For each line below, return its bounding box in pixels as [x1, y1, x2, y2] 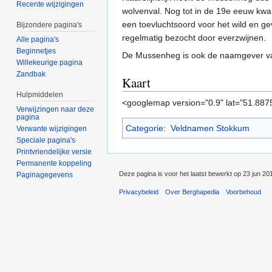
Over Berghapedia [165, 188, 220, 196]
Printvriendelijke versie [16, 147, 92, 156]
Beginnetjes [16, 47, 56, 56]
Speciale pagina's [16, 135, 76, 144]
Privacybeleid [119, 188, 158, 196]
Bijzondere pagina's [16, 21, 83, 30]
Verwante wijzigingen [16, 124, 87, 133]
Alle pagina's [16, 35, 59, 44]
